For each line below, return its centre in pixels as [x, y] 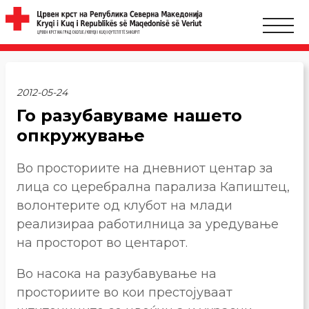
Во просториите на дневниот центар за [145, 168]
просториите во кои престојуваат [124, 292]
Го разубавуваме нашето [129, 116]
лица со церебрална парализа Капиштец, [153, 187]
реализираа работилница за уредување [148, 224]
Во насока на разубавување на [117, 273]
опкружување [81, 136]
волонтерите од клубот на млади [124, 205]
